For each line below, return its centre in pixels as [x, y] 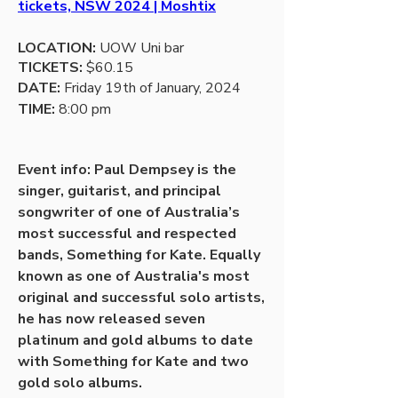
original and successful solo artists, [141, 297]
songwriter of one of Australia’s [129, 212]
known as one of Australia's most [134, 276]
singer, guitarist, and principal [119, 191]
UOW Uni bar [140, 48]
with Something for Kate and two [133, 361]
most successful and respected [127, 233]
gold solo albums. [82, 382]
